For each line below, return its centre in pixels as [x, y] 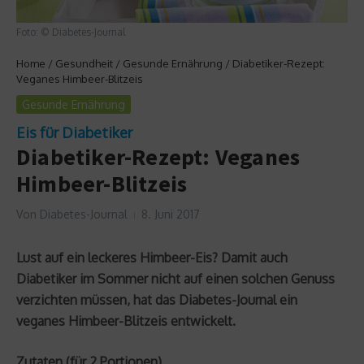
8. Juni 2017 [171, 214]
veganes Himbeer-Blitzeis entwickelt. [126, 321]
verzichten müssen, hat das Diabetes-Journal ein [157, 299]
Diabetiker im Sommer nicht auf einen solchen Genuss [175, 278]
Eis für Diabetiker [74, 132]
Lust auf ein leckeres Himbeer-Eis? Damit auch [152, 257]
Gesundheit [84, 63]
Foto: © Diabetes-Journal [71, 32]
